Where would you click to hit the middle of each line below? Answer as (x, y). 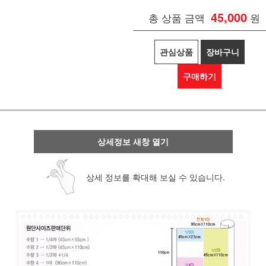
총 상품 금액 (177, 18)
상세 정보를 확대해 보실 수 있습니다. (155, 177)
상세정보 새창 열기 (133, 142)
